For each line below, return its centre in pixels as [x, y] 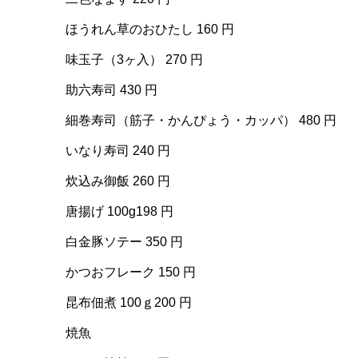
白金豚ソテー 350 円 [124, 242]
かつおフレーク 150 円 [131, 272]
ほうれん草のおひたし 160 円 [150, 29]
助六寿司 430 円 [111, 90]
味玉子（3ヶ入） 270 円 [134, 60]
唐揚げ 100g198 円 [119, 211]
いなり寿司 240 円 [118, 151]
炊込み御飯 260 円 [118, 181]
